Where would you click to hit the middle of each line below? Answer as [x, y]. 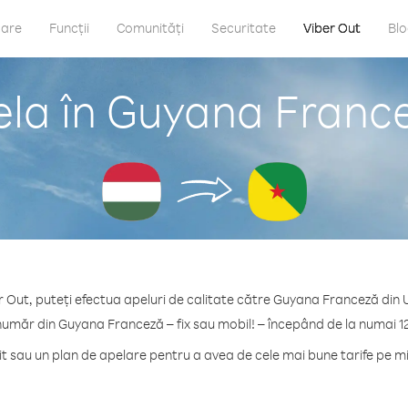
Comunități [150, 28]
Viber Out [332, 28]
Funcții [69, 28]
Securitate [244, 28]
